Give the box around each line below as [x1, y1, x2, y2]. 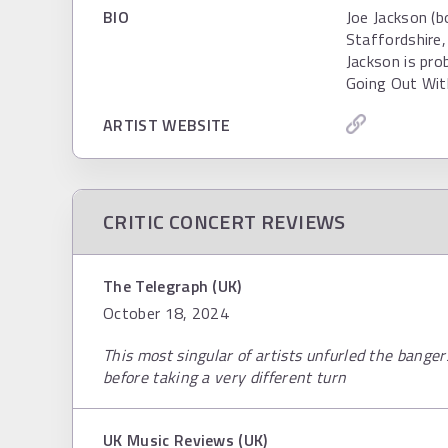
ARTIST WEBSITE [103, 113, 231, 137]
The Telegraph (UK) [103, 274, 242, 298]
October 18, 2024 [103, 301, 230, 325]
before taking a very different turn [103, 365, 347, 389]
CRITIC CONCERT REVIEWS [103, 206, 346, 237]
